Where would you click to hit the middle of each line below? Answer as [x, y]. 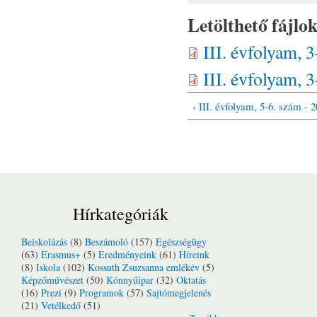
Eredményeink [127, 255]
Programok [102, 293]
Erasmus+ [61, 255]
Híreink [194, 255]
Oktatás [191, 280]
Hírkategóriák [120, 214]
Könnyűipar [130, 280]
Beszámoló [106, 242]
